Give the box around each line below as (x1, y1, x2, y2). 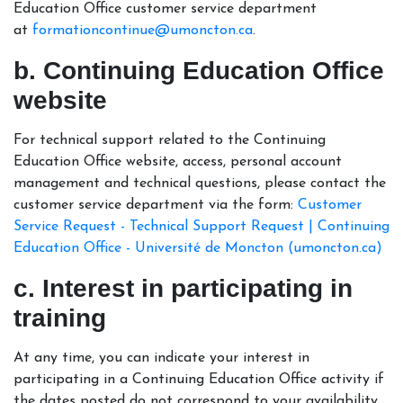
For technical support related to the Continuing (13, 132, 326, 148)
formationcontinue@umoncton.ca (32, 22, 253, 38)
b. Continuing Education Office (13, 56, 384, 85)
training (13, 303, 106, 332)
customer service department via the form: (13, 197, 298, 212)
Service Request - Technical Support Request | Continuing (13, 219, 390, 234)
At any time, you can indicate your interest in (13, 350, 309, 365)
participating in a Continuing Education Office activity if (13, 372, 384, 387)
